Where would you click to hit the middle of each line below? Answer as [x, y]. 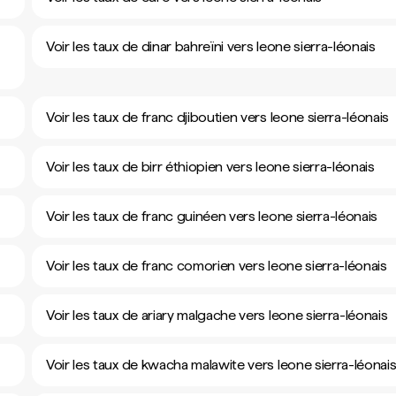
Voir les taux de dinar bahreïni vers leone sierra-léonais [211, 46]
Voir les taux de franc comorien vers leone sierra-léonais [217, 266]
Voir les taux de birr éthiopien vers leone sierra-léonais [210, 167]
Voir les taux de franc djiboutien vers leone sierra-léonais [218, 117]
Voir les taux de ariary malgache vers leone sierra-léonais [217, 315]
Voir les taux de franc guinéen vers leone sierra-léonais [212, 216]
